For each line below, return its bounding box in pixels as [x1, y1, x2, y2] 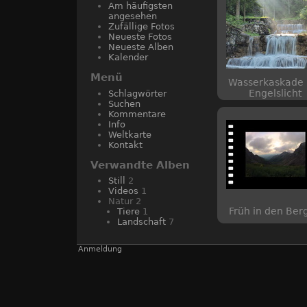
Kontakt [108, 139, 143, 150]
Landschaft [117, 217, 166, 227]
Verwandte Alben [90, 158, 190, 171]
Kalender [108, 52, 148, 62]
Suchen [108, 98, 140, 109]
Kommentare [108, 108, 166, 119]
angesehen [108, 11, 157, 21]
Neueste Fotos [108, 32, 172, 42]
